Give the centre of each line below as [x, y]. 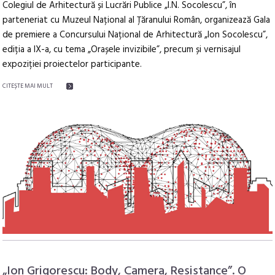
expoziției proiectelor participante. [72, 64]
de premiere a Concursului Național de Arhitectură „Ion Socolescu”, [135, 35]
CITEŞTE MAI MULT [28, 86]
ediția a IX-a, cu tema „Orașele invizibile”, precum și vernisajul [122, 50]
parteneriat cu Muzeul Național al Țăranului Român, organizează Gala [137, 20]
